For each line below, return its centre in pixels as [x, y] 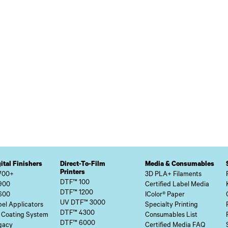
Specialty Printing [172, 206]
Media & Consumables [180, 165]
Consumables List [171, 216]
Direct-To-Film [83, 165]
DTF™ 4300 [77, 214]
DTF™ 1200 [77, 193]
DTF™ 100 [75, 183]
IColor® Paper [165, 195]
